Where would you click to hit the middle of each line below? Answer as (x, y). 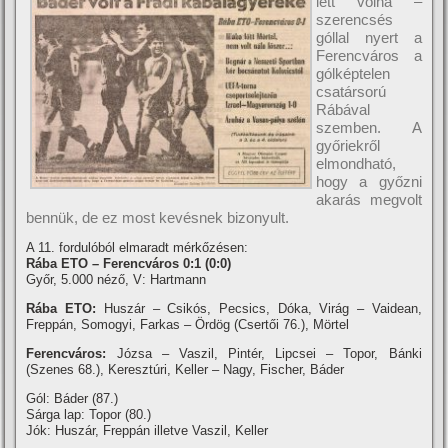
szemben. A (369, 127)
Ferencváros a (369, 55)
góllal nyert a (369, 37)
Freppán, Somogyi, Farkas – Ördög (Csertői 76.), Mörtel (188, 324)
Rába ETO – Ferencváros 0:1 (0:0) (129, 263)
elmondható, (356, 163)
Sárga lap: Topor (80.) (89, 414)
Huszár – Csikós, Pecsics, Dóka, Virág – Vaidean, (259, 308)
